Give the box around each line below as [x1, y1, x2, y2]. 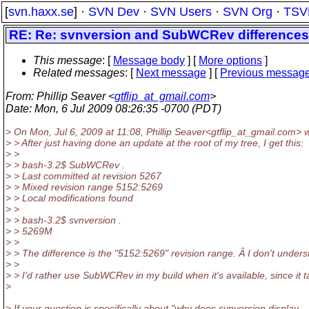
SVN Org [223, 5, 272, 19]
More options [199, 54, 262, 66]
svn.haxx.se [8, 5, 74, 19]
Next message [136, 67, 206, 79]
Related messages [33, 67, 125, 79]
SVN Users [150, 5, 212, 19]
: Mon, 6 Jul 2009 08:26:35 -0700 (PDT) [29, 103, 221, 114]
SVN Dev [88, 5, 139, 19]
